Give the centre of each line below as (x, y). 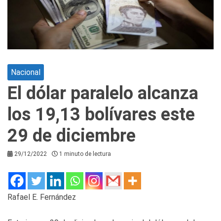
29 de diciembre (72, 135)
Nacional (26, 72)
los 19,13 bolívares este (101, 114)
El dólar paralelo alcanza (103, 93)
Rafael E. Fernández (42, 197)
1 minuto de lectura (85, 154)
